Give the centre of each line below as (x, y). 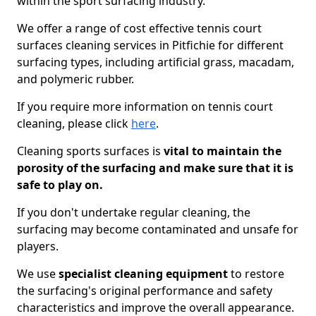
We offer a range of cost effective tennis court (139, 28)
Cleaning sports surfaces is (89, 151)
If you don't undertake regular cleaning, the (134, 212)
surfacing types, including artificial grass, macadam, (156, 62)
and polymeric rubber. (75, 79)
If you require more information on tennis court (145, 107)
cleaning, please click (74, 123)
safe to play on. (60, 185)
